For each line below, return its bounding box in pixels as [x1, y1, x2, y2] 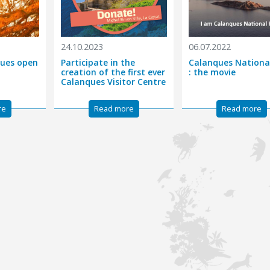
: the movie [189, 66, 236, 78]
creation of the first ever [61, 66, 166, 78]
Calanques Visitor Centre [61, 75, 166, 87]
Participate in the [61, 56, 136, 68]
